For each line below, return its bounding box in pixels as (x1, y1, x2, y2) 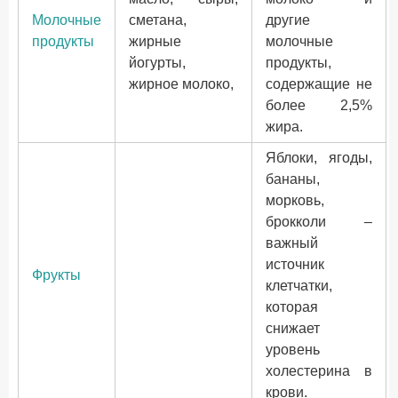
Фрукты (32, 267, 81, 283)
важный (266, 235, 318, 251)
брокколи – (266, 214, 372, 229)
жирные (129, 34, 181, 49)
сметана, (129, 12, 187, 28)
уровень (266, 342, 320, 357)
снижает (266, 321, 320, 336)
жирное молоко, (129, 76, 234, 92)
